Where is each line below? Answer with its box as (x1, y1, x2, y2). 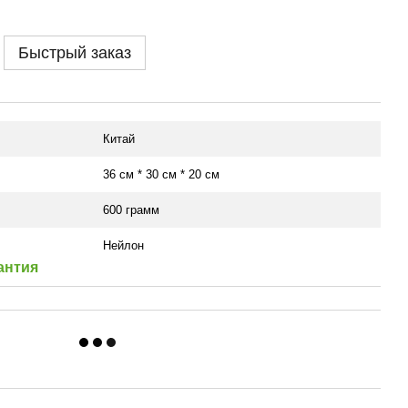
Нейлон (103, 239, 144, 252)
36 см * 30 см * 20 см (103, 168, 219, 181)
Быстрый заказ (18, 44, 131, 62)
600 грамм (103, 203, 159, 217)
